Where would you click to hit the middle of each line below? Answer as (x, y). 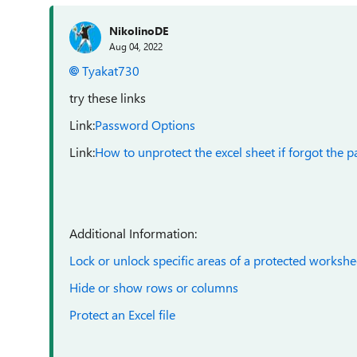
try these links (108, 98)
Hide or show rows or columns (154, 287)
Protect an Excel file (122, 314)
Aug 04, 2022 (136, 46)
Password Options (145, 125)
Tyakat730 (111, 71)
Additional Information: (133, 233)
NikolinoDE (139, 30)
